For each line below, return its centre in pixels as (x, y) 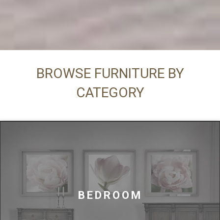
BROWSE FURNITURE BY (110, 73)
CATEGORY (110, 93)
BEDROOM (110, 195)
